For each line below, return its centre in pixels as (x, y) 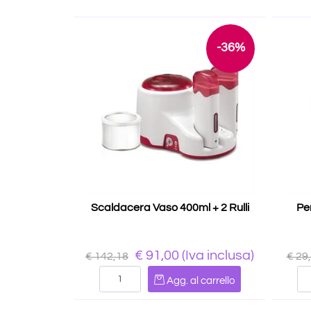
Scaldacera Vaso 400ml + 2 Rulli (170, 208)
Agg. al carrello (200, 281)
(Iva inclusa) (217, 255)
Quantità (169, 274)
